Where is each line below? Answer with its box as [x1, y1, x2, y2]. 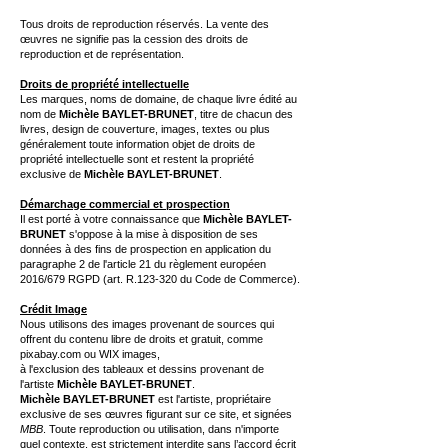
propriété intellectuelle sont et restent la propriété [20, 153, 254, 165]
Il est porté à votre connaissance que [20, 213, 203, 225]
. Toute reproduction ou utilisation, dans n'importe [43, 423, 279, 435]
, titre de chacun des [194, 108, 293, 120]
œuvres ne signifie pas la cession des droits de [20, 33, 248, 45]
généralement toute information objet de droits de [20, 138, 255, 150]
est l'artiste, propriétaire [155, 393, 271, 405]
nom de [20, 108, 59, 120]
